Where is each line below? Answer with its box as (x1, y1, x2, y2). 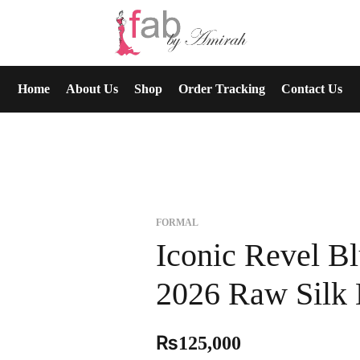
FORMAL (156, 217, 198, 228)
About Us (66, 82, 118, 96)
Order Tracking (178, 82, 265, 96)
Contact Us (281, 82, 342, 96)
